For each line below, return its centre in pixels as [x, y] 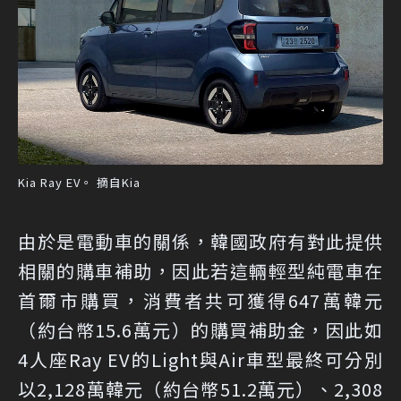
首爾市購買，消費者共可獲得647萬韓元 [200, 300]
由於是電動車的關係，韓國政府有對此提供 [200, 241]
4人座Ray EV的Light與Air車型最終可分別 [200, 359]
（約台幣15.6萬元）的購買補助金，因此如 [200, 329]
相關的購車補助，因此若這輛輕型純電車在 [200, 270]
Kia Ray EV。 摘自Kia [79, 182]
